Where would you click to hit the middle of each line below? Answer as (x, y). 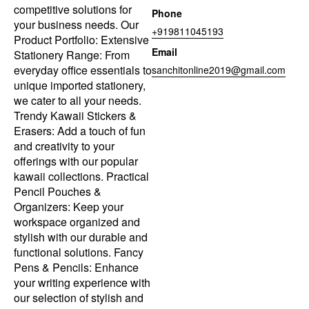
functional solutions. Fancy (79, 252)
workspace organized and (77, 222)
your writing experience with (82, 283)
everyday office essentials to (83, 70)
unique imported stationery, (80, 86)
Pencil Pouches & (58, 192)
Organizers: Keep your (69, 207)
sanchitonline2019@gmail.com (219, 70)
